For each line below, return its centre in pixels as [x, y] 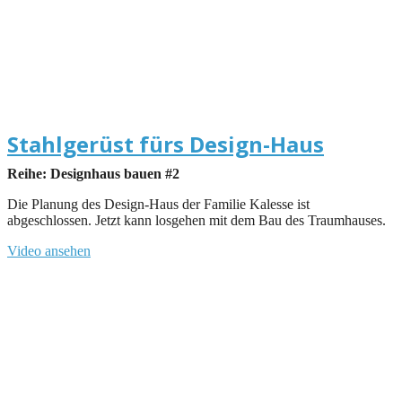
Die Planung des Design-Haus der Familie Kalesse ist [158, 204]
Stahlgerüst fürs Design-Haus [166, 144]
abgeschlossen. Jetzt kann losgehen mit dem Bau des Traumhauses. [197, 220]
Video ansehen [49, 250]
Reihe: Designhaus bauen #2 [93, 173]
